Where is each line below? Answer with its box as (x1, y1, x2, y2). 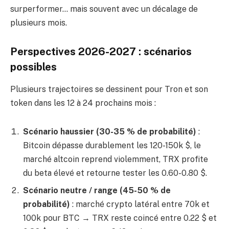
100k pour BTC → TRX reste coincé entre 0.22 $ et (23, 213, 217, 223)
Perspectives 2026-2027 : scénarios (10, 45, 192, 58)
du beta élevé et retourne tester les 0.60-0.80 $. (23, 168, 207, 178)
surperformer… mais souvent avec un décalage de (10, 4, 198, 14)
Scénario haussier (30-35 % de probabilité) (23, 127, 196, 136)
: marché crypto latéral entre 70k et (70, 199, 210, 209)
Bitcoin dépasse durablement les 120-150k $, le (23, 141, 201, 150)
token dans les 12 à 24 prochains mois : (10, 98, 156, 108)
